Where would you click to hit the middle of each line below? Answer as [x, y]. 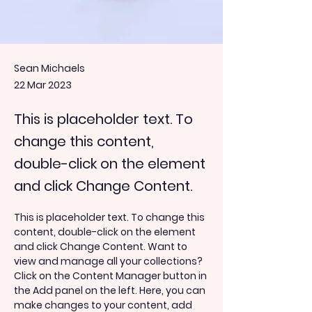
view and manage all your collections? [109, 261]
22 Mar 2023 [43, 85]
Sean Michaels [49, 68]
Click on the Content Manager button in [111, 276]
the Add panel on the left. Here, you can [111, 290]
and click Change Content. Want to [102, 247]
